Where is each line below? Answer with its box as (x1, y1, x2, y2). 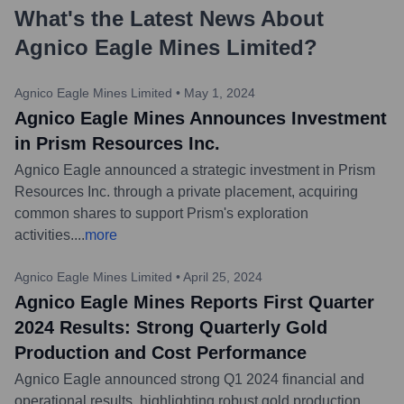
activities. (14, 226, 74, 243)
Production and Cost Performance (14, 342, 307, 363)
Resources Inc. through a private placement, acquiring (14, 183, 358, 199)
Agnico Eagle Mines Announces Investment (14, 107, 387, 128)
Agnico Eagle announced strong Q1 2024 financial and (14, 371, 364, 387)
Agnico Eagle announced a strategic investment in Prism (14, 161, 375, 178)
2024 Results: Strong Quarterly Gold (14, 317, 327, 337)
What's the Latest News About (14, 5, 324, 31)
